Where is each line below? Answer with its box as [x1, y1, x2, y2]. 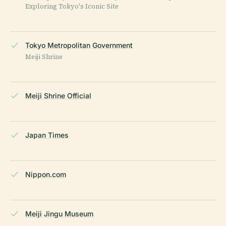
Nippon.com [25, 170, 66, 179]
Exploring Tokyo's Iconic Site [25, 2, 119, 11]
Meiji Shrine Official [25, 91, 91, 100]
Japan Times [25, 131, 69, 140]
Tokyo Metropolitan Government [25, 41, 133, 50]
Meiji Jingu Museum [25, 209, 93, 218]
